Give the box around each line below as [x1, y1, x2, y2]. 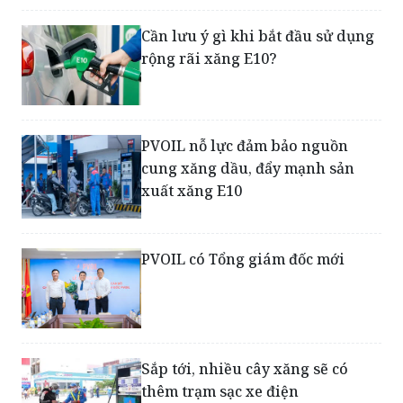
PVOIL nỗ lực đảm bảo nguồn [141, 136, 349, 157]
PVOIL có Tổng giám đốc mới [141, 249, 345, 270]
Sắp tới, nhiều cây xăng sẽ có [141, 359, 349, 380]
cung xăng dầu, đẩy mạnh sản [141, 158, 355, 179]
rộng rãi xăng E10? [141, 49, 278, 69]
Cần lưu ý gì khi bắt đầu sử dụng [141, 26, 375, 47]
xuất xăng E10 [141, 181, 243, 201]
